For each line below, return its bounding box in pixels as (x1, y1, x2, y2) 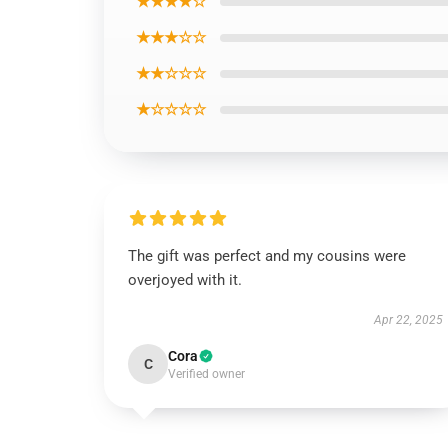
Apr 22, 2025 (373, 313, 443, 327)
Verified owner (168, 367, 245, 381)
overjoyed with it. (128, 271, 242, 289)
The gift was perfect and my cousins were (128, 247, 406, 265)
